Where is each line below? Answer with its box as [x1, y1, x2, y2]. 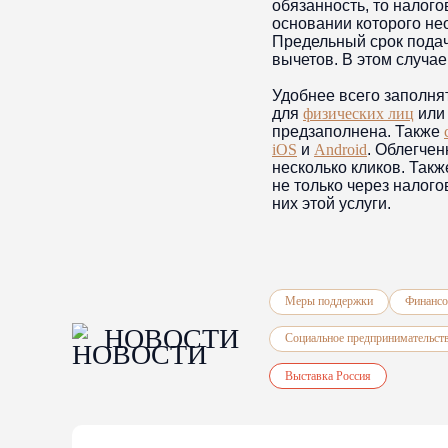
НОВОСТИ [104, 323, 239, 354]
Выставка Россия [285, 368, 371, 383]
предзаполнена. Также [272, 123, 444, 140]
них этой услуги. [272, 195, 391, 212]
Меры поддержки [285, 294, 373, 309]
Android [314, 141, 367, 158]
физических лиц [303, 105, 414, 122]
